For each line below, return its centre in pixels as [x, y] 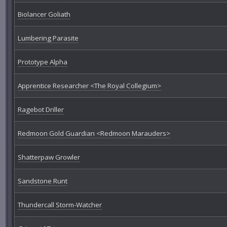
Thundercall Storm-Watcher [60, 205]
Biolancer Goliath [44, 14]
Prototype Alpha [42, 62]
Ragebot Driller [41, 110]
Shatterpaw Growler [49, 157]
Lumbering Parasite [48, 38]
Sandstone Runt [42, 181]
